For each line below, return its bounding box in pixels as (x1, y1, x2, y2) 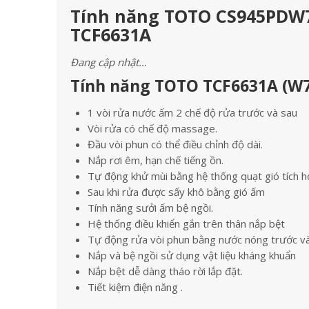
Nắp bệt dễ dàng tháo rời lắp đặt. (88, 264, 243, 278)
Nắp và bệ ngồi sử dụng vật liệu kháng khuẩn (88, 248, 296, 262)
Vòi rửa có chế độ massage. (88, 121, 217, 135)
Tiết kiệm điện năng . (88, 280, 183, 294)
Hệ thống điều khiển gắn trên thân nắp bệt (88, 217, 285, 230)
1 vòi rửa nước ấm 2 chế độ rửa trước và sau (88, 106, 297, 119)
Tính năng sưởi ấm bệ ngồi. (88, 201, 213, 215)
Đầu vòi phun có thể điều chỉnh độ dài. (88, 137, 263, 151)
